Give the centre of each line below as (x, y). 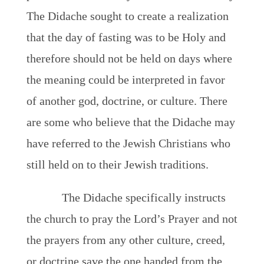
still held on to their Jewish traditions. (117, 164)
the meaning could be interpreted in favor (126, 80)
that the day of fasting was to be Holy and (126, 37)
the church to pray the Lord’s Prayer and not (132, 219)
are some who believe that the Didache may (131, 122)
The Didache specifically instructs (143, 197)
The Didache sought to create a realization (127, 16)
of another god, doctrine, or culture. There (127, 101)
